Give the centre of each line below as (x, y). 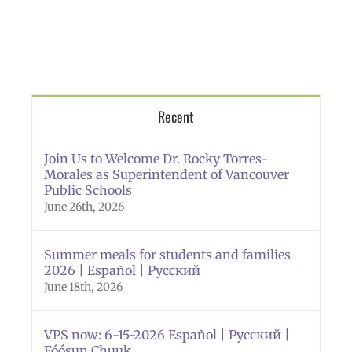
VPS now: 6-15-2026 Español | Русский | (167, 335)
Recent (176, 117)
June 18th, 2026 (83, 287)
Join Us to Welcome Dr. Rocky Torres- (156, 159)
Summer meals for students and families (167, 255)
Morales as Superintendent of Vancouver (167, 175)
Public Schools (88, 191)
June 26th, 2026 (84, 207)
